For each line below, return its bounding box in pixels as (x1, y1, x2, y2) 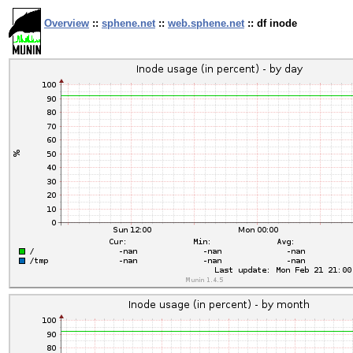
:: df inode (244, 17, 297, 29)
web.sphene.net (168, 17, 244, 29)
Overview (44, 17, 89, 29)
